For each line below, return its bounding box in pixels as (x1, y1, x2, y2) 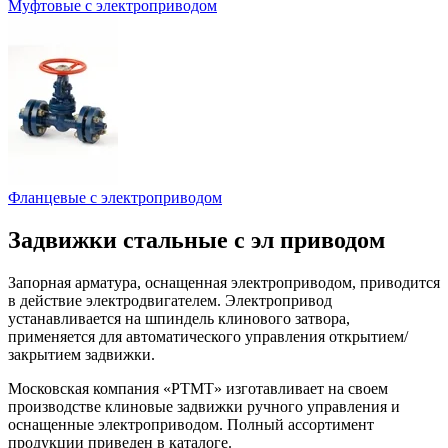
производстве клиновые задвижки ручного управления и (8, 397, 400, 415)
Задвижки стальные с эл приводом (8, 226, 385, 253)
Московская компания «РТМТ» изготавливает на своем (8, 379, 388, 397)
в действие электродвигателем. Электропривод (8, 291, 332, 309)
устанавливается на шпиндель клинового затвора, (8, 309, 350, 327)
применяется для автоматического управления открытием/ (8, 327, 408, 345)
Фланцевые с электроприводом (8, 188, 222, 206)
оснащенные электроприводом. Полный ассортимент (8, 415, 374, 433)
